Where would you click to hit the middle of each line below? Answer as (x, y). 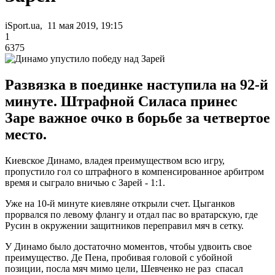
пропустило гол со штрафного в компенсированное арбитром (134, 171)
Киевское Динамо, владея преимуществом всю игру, (115, 160)
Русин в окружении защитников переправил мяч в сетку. (124, 225)
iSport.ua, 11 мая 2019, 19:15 (64, 25)
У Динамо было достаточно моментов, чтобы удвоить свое (128, 246)
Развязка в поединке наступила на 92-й (137, 84)
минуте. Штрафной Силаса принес (121, 101)
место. (26, 134)
